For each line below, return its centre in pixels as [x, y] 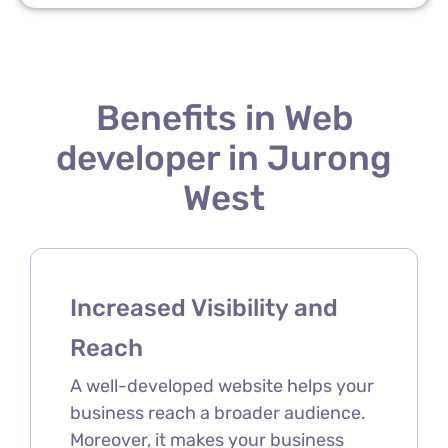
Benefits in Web [224, 117]
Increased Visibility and [203, 307]
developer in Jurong [224, 157]
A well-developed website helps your [221, 385]
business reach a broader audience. [217, 412]
